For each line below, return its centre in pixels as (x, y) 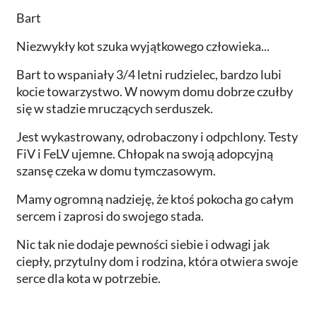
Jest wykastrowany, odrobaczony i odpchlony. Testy (157, 136)
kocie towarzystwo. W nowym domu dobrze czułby (155, 91)
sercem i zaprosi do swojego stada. (110, 215)
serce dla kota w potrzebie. (88, 278)
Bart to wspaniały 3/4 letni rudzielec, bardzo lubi (149, 74)
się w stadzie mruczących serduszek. (115, 108)
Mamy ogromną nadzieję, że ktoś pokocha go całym (155, 198)
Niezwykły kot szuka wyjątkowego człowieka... (143, 46)
